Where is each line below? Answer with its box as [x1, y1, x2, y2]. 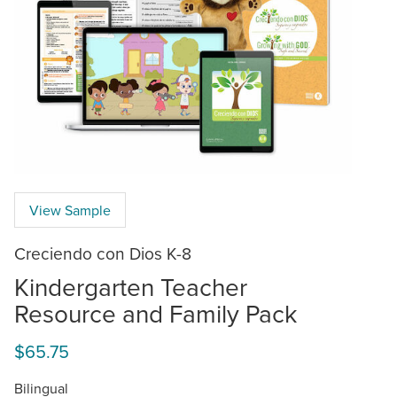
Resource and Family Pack [14, 295, 297, 331]
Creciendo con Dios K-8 [14, 240, 191, 265]
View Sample [29, 199, 111, 220]
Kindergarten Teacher [14, 269, 247, 304]
